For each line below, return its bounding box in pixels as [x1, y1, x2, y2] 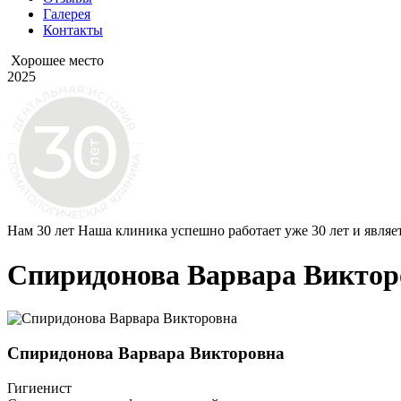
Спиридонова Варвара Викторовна [7, 343, 285, 363]
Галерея [43, 6, 90, 22]
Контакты [43, 22, 103, 38]
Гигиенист [7, 380, 72, 396]
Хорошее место [11, 53, 104, 69]
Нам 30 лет [7, 223, 74, 239]
